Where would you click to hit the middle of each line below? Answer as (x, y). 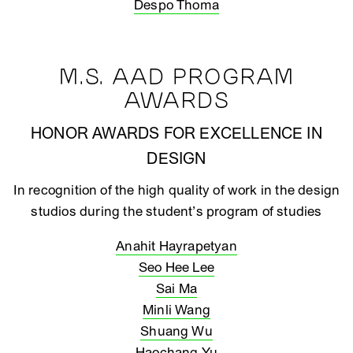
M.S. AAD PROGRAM (176, 78)
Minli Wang (176, 310)
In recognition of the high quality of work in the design (176, 190)
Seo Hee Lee (176, 268)
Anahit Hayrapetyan (176, 246)
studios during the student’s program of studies (176, 212)
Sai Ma (176, 289)
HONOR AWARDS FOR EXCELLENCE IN (176, 134)
